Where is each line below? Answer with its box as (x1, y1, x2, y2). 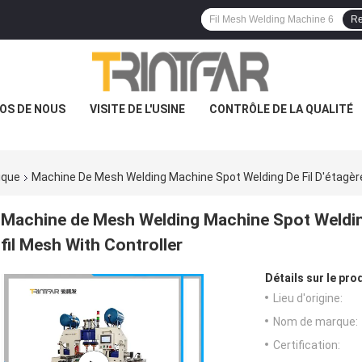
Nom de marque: (273, 315, 358, 329)
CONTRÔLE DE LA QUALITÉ (209, 103, 353, 116)
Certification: (273, 339, 340, 352)
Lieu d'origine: (273, 292, 343, 305)
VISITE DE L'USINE (90, 103, 185, 116)
